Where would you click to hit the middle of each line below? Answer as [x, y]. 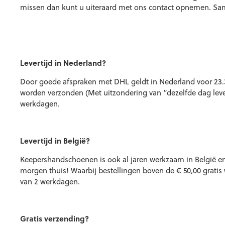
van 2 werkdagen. [50, 181]
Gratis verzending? [54, 218]
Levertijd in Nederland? [63, 63]
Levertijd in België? [55, 141]
